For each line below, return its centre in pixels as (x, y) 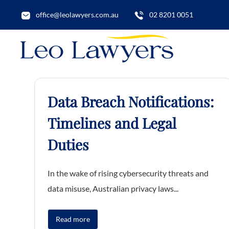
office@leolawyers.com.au (77, 15)
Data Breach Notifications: (131, 101)
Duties (68, 144)
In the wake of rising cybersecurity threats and (128, 173)
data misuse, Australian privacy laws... (113, 188)
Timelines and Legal (112, 123)
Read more (73, 219)
